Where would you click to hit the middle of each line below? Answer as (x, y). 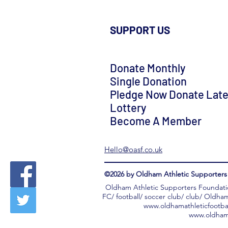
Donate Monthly (148, 68)
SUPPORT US (140, 30)
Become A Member (156, 121)
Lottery (128, 108)
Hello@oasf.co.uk (133, 150)
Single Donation (148, 81)
